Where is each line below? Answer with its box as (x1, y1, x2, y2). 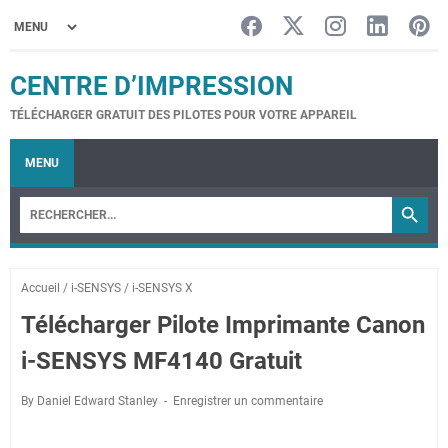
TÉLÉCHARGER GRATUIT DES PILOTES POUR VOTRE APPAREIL (10, 108, 357, 122)
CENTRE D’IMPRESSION (10, 71, 293, 101)
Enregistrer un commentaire (173, 394, 323, 408)
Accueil (21, 281, 60, 295)
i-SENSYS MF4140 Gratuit (21, 347, 302, 375)
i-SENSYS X (132, 281, 193, 295)
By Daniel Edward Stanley (21, 394, 161, 408)
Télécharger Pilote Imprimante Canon (21, 311, 425, 339)
